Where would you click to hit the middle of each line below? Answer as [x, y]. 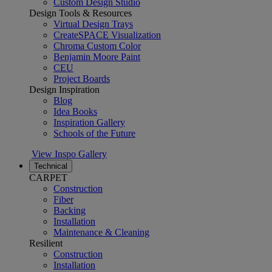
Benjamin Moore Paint [97, 57]
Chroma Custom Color [97, 46]
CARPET [48, 178]
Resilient [46, 243]
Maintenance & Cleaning [101, 232]
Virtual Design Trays [93, 24]
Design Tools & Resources [80, 13]
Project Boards [82, 79]
